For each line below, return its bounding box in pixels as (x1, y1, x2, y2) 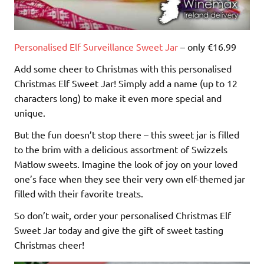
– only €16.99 (178, 40, 236, 52)
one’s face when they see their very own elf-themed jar (14, 172, 245, 184)
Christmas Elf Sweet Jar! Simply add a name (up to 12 (14, 77, 237, 89)
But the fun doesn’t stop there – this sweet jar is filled (14, 128, 239, 140)
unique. (14, 106, 45, 118)
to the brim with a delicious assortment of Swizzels (14, 143, 227, 155)
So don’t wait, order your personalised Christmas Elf (14, 209, 231, 221)
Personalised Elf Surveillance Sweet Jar (14, 40, 178, 52)
